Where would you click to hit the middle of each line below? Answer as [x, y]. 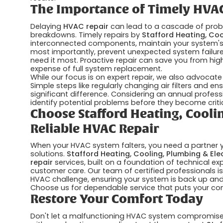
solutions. [49, 154]
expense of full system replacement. [97, 68]
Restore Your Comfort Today [117, 200]
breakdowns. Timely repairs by [86, 35]
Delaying [47, 26]
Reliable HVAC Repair [95, 129]
